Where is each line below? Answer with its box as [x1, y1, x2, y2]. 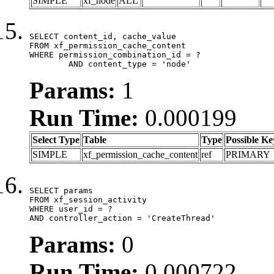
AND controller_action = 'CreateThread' [29, 213, 215, 223]
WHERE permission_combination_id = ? [29, 50, 201, 59]
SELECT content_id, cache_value [29, 31, 176, 41]
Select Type [32, 134, 80, 145]
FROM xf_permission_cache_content [29, 40, 186, 50]
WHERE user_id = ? [29, 204, 113, 213]
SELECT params [29, 185, 93, 195]
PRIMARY [226, 149, 270, 160]
